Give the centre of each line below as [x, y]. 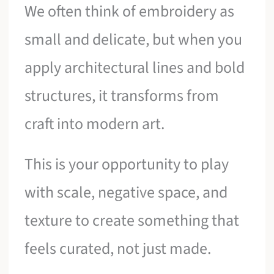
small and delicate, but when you [134, 40]
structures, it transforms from [122, 96]
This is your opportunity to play [127, 164]
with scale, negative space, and [126, 192]
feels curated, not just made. [118, 248]
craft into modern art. [95, 124]
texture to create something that [132, 220]
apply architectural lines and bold [135, 68]
